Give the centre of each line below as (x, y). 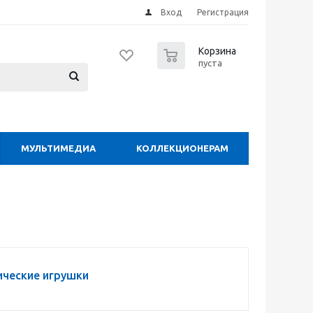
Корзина (217, 51)
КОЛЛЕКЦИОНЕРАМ (182, 148)
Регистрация (223, 12)
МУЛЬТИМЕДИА (58, 148)
